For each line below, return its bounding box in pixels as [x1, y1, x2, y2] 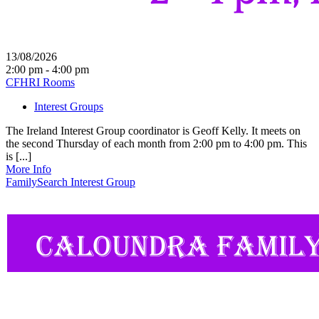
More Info [6, 162, 51, 175]
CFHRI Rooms [6, 75, 75, 88]
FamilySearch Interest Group [6, 175, 135, 188]
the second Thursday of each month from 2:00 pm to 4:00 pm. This [6, 137, 307, 150]
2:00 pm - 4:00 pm [6, 63, 89, 75]
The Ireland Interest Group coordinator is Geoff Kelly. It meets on [6, 124, 300, 137]
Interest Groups [34, 100, 103, 113]
